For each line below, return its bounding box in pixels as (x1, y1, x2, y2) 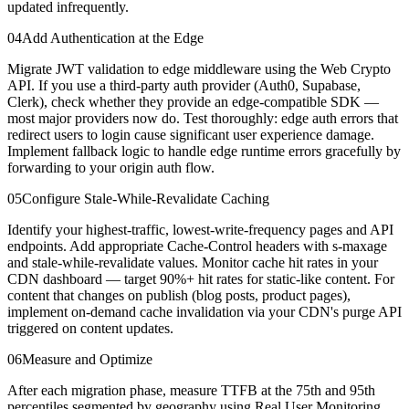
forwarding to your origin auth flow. (7, 160, 215, 176)
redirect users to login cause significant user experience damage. (7, 127, 374, 143)
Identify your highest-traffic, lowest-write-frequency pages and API (7, 222, 393, 238)
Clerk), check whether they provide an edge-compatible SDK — (7, 94, 379, 110)
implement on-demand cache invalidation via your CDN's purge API (7, 304, 402, 320)
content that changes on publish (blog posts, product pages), (7, 288, 351, 304)
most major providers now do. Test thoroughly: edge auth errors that (7, 110, 398, 127)
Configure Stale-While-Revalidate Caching (22, 191, 269, 207)
